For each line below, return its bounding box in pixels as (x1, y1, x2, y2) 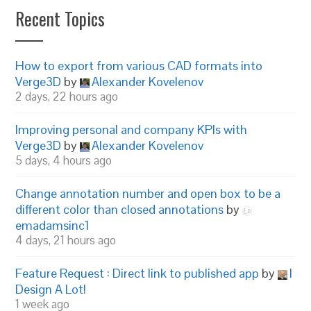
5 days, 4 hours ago (15, 153, 112, 168)
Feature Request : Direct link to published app (15, 265, 260, 281)
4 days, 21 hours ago (15, 233, 117, 248)
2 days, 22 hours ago (15, 89, 119, 104)
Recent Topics (15, 6, 106, 31)
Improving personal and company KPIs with (15, 121, 248, 137)
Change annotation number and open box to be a (15, 185, 281, 201)
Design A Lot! (15, 281, 87, 297)
